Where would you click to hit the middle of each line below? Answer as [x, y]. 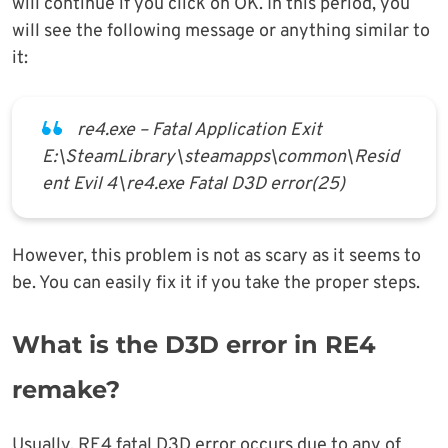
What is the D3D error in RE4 [194, 345]
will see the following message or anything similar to [221, 32]
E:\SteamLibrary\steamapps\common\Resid [220, 158]
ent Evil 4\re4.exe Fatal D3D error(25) [193, 185]
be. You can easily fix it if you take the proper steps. [216, 284]
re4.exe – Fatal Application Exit [199, 131]
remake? [66, 390]
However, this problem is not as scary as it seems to [216, 257]
